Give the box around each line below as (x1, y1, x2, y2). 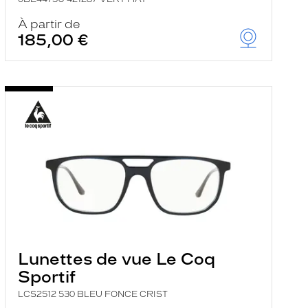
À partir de (17, 17, 80, 31)
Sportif (17, 267, 76, 287)
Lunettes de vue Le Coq (17, 249, 215, 269)
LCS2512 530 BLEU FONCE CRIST (17, 289, 168, 299)
